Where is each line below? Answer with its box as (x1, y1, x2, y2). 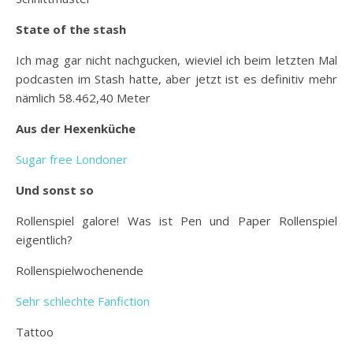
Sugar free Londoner (16, 150, 128, 167)
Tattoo (16, 323, 54, 340)
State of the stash (16, 20, 126, 37)
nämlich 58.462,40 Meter (16, 89, 150, 106)
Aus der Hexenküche (16, 120, 136, 136)
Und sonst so (16, 181, 94, 198)
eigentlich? (16, 231, 72, 247)
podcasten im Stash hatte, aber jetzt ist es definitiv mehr (16, 70, 337, 87)
